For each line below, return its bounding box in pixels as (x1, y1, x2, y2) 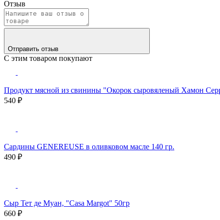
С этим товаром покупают (4, 54, 92, 62)
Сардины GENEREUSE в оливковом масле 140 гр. (4, 142, 174, 151)
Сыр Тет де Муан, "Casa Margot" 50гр (4, 198, 130, 207)
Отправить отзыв (8, 45, 60, 53)
